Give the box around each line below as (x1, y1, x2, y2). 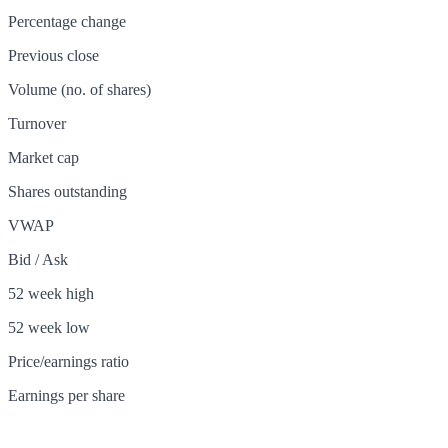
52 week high (8, 285, 94, 303)
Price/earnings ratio (8, 353, 129, 371)
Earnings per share (8, 387, 125, 405)
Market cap (8, 149, 79, 167)
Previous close (8, 47, 99, 65)
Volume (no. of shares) (8, 81, 151, 99)
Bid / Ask (8, 251, 68, 269)
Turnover (8, 115, 66, 133)
